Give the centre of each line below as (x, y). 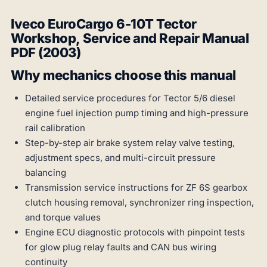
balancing (46, 173)
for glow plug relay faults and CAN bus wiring (121, 247)
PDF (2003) (46, 53)
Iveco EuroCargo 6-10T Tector (104, 24)
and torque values (63, 218)
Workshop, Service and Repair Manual (130, 38)
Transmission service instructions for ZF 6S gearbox (136, 188)
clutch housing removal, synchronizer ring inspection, (139, 203)
